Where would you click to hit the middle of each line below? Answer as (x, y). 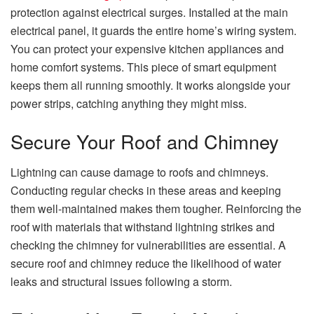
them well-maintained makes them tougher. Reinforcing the (156, 209)
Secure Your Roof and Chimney (145, 141)
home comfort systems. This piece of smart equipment (143, 67)
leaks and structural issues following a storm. (121, 282)
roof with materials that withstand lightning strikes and (143, 227)
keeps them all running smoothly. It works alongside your (150, 86)
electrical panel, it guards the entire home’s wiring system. (153, 31)
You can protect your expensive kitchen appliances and (147, 49)
